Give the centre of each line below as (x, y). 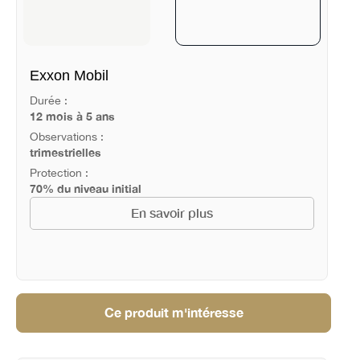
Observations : (66, 136)
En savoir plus (172, 213)
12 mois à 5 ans (72, 117)
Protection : (59, 172)
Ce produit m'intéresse (174, 313)
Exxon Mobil (69, 75)
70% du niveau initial (85, 188)
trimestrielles (65, 152)
